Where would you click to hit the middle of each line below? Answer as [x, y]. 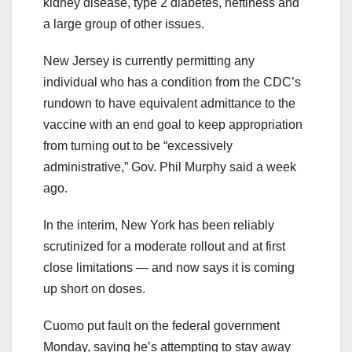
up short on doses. [94, 289]
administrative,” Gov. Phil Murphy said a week [170, 167]
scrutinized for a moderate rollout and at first [164, 247]
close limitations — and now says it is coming [169, 268]
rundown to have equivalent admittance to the [169, 104]
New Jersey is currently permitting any [149, 61]
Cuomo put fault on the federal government [161, 326]
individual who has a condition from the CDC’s [172, 82]
